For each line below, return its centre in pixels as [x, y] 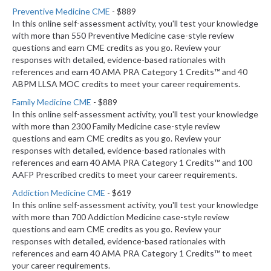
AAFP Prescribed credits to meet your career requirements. [125, 175]
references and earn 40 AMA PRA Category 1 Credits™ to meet [132, 253]
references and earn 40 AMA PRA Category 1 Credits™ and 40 [130, 72]
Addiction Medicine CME [59, 193]
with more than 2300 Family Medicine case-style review [116, 126]
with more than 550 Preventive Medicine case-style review [123, 36]
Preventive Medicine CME [61, 11]
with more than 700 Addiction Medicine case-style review [121, 217]
